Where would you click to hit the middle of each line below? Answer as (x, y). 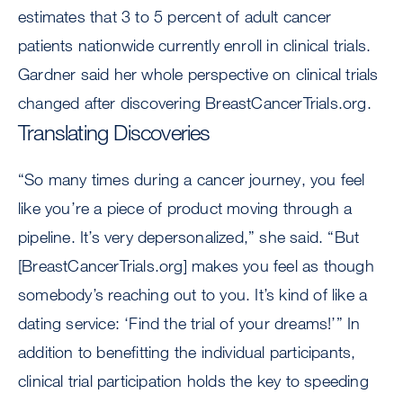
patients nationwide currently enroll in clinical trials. (195, 45)
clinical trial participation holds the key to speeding (193, 381)
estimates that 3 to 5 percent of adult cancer (175, 17)
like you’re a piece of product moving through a (185, 208)
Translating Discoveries (114, 132)
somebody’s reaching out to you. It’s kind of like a (193, 294)
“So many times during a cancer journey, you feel (192, 179)
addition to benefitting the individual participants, (187, 352)
